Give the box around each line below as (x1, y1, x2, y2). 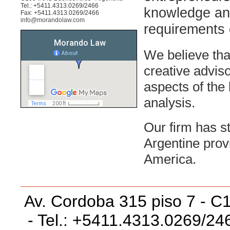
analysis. (144, 95, 195, 110)
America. (144, 151, 196, 167)
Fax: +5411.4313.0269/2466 (21, 9, 99, 16)
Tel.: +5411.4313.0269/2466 (21, 2, 99, 9)
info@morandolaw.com (21, 16, 85, 24)
